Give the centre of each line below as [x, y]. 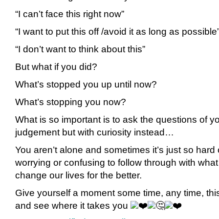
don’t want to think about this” [84, 49]
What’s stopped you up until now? [86, 84]
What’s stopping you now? [71, 102]
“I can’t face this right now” [70, 14]
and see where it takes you [73, 205]
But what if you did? [56, 66]
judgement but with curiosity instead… [95, 132]
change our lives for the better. [78, 175]
